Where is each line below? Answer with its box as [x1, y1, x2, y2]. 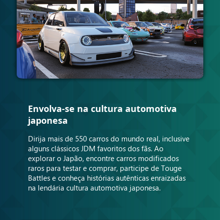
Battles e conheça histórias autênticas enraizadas [27, 173, 186, 183]
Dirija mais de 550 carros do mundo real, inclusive [27, 134, 190, 144]
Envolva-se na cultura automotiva [27, 103, 177, 115]
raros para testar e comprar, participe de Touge [27, 163, 182, 173]
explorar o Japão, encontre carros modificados [27, 153, 179, 164]
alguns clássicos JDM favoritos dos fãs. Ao [27, 143, 164, 154]
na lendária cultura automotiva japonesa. [27, 183, 161, 193]
